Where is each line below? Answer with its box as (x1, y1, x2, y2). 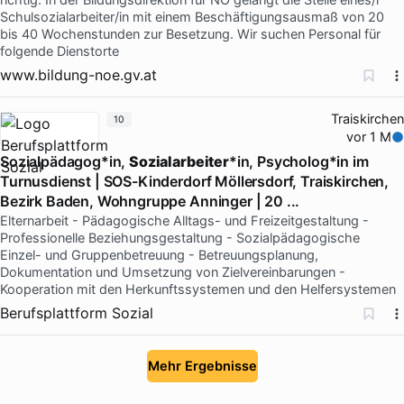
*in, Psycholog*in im (228, 151, 369, 170)
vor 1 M (346, 128, 392, 145)
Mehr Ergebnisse (147, 357, 257, 374)
